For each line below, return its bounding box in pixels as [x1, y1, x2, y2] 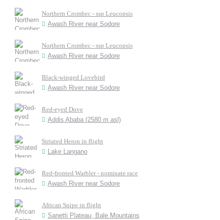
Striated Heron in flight [42, 137, 103, 145]
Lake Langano [48, 148, 87, 155]
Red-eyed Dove [42, 106, 83, 113]
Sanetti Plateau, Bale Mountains [48, 212, 139, 219]
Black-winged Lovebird [42, 74, 105, 81]
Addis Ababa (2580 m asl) [48, 116, 121, 123]
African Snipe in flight [42, 201, 101, 209]
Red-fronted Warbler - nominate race [42, 169, 138, 177]
